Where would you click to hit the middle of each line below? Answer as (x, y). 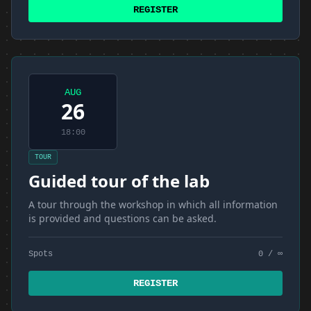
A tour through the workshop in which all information (153, 204)
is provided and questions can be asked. (123, 218)
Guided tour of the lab (119, 181)
